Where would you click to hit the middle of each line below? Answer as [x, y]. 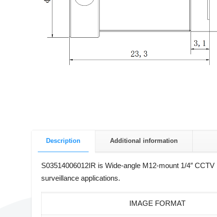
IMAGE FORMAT [157, 203]
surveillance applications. [80, 178]
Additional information [144, 141]
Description [63, 141]
